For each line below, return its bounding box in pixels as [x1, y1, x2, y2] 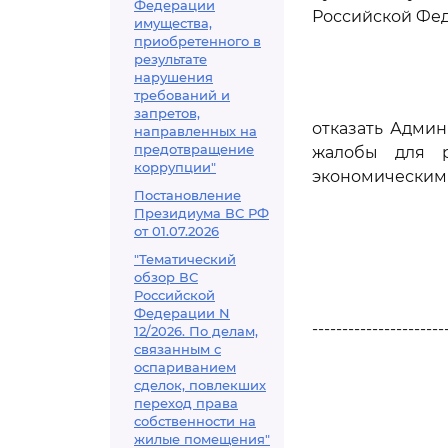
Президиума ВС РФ [134, 205, 269, 221]
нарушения [134, 69, 213, 85]
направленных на [134, 123, 257, 139]
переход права [134, 395, 238, 411]
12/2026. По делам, [134, 323, 258, 339]
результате [134, 51, 207, 67]
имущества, [134, 15, 212, 31]
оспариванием [134, 359, 236, 375]
